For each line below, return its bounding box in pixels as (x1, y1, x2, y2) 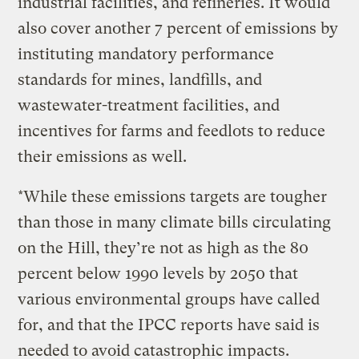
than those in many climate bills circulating (18, 212, 332, 232)
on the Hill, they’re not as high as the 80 (18, 238, 309, 257)
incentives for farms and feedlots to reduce (18, 121, 326, 140)
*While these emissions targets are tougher (18, 187, 328, 206)
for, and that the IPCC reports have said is (18, 315, 321, 334)
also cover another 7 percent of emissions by (18, 18, 339, 38)
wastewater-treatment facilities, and (18, 95, 280, 115)
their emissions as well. (18, 147, 188, 166)
